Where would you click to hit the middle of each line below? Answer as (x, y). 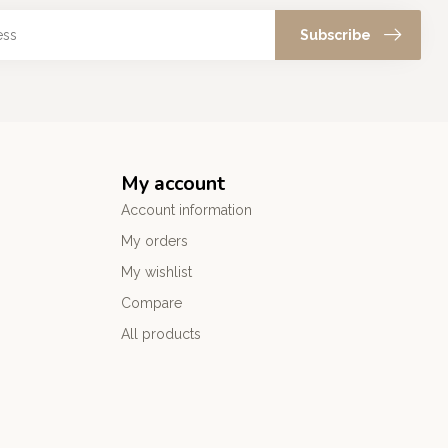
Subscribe (335, 34)
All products (161, 333)
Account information (186, 209)
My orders (154, 240)
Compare (151, 302)
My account (173, 183)
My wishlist (156, 271)
